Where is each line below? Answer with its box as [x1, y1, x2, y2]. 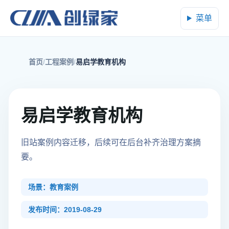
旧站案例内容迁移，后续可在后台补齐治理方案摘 [21, 138, 201, 147]
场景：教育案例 [28, 183, 78, 191]
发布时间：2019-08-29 [28, 205, 102, 214]
